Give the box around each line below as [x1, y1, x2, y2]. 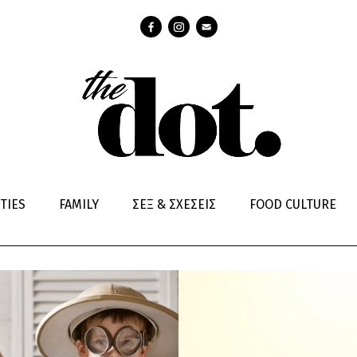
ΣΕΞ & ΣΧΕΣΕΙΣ [132, 197, 216, 213]
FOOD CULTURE [249, 197, 336, 213]
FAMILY [59, 197, 99, 213]
